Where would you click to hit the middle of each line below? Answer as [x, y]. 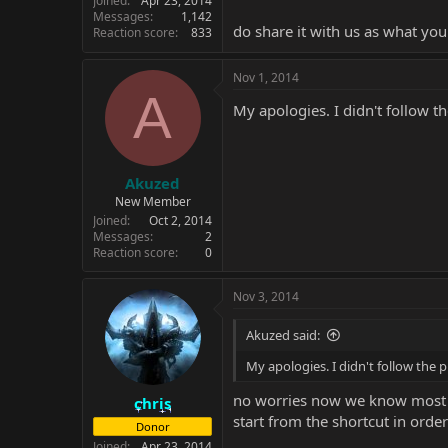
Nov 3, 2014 [266, 296]
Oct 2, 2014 [180, 220]
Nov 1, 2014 [266, 77]
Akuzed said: [283, 335]
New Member [152, 201]
